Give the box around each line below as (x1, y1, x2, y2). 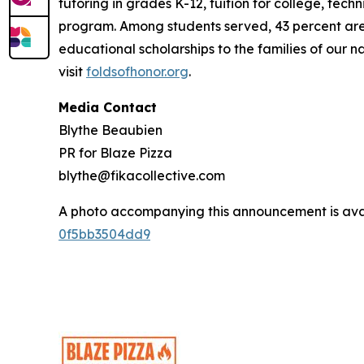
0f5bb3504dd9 (58, 226, 150, 242)
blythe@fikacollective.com (58, 167, 225, 184)
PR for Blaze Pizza (58, 145, 172, 161)
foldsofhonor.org (86, 63, 188, 80)
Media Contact (58, 99, 157, 115)
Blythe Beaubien (58, 122, 162, 138)
